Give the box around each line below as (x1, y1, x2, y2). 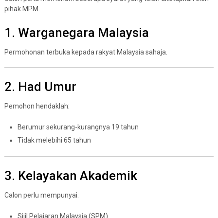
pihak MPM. (4, 4, 40, 13)
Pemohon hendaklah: (4, 102, 70, 110)
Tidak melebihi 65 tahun (17, 136, 91, 144)
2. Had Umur (4, 79, 76, 94)
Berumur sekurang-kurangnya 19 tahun (17, 123, 139, 131)
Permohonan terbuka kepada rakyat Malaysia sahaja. (4, 48, 167, 56)
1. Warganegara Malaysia (4, 25, 149, 40)
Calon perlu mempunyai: (4, 191, 79, 199)
